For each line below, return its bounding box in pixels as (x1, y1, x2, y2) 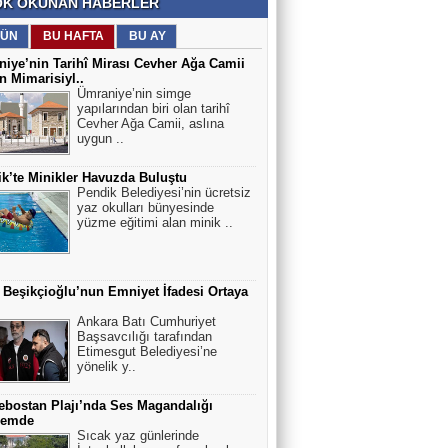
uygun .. (77, 131, 124, 146)
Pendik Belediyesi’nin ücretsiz (77, 185, 251, 200)
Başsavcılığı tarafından (77, 329, 212, 344)
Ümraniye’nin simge (77, 86, 191, 101)
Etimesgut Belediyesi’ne (77, 344, 217, 359)
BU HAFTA (43, 29, 104, 43)
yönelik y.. (77, 359, 136, 374)
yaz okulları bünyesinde (77, 200, 214, 215)
